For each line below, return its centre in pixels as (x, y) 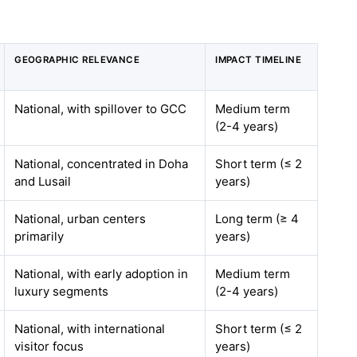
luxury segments (62, 291)
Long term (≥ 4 (257, 219)
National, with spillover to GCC (101, 109)
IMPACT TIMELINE (259, 60)
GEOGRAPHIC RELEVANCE (77, 60)
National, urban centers (80, 219)
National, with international (90, 329)
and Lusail (43, 181)
